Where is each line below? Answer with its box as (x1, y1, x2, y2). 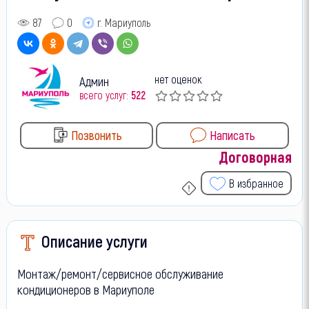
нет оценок (154, 72, 202, 86)
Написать (210, 127, 256, 143)
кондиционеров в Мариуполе (17, 281, 154, 298)
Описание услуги (41, 231, 148, 252)
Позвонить (70, 127, 122, 143)
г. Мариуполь (97, 16, 150, 30)
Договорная (219, 148, 292, 166)
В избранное (229, 176, 284, 190)
